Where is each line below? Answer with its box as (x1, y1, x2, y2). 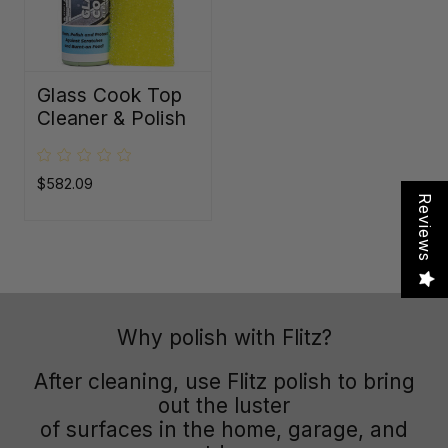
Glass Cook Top (37, 82, 183, 107)
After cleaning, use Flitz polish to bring (33, 369, 415, 395)
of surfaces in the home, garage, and (40, 417, 408, 443)
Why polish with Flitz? (116, 325, 332, 351)
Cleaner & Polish (37, 105, 186, 130)
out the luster (158, 393, 290, 419)
